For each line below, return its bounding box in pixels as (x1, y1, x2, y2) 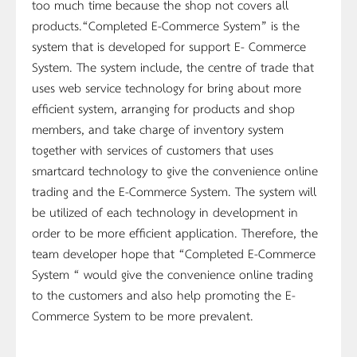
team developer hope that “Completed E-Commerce (32, 242, 316, 263)
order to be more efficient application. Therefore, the (32, 222, 318, 242)
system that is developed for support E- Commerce (32, 35, 306, 56)
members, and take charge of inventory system (32, 118, 284, 139)
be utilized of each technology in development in (32, 201, 298, 222)
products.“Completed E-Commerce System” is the (32, 14, 300, 35)
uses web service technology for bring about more (32, 76, 301, 97)
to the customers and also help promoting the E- (32, 284, 296, 304)
